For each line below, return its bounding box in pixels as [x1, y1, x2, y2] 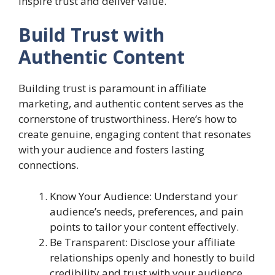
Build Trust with [18, 22, 165, 47]
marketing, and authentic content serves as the [18, 96, 244, 110]
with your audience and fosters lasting [18, 142, 204, 157]
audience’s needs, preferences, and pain [50, 204, 243, 219]
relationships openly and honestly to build [50, 250, 255, 265]
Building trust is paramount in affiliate [18, 81, 206, 95]
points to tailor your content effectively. [50, 219, 239, 234]
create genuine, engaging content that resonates [18, 127, 251, 141]
